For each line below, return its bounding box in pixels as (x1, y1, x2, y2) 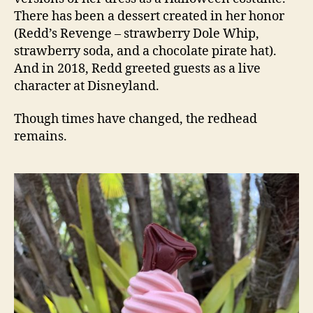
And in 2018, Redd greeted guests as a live (14, 60, 261, 77)
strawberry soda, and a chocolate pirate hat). (14, 43, 277, 59)
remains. (14, 129, 67, 145)
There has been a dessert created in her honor (14, 8, 284, 24)
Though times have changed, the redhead (14, 111, 257, 127)
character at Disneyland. (14, 78, 159, 94)
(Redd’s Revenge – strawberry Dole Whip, (14, 25, 259, 42)
